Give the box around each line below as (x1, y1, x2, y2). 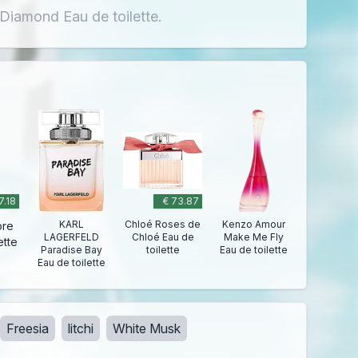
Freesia (6, 320, 50, 337)
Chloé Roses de (125, 218, 201, 231)
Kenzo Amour (222, 218, 286, 231)
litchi (68, 320, 94, 337)
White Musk (113, 320, 181, 337)
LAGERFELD (43, 231, 99, 244)
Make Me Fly (224, 231, 284, 244)
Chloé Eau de (131, 231, 194, 244)
